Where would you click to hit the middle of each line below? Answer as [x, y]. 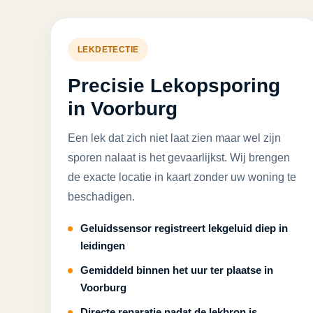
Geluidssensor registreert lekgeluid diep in [184, 228]
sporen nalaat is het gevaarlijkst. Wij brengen [179, 158]
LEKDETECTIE [108, 50]
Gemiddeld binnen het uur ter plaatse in [177, 270]
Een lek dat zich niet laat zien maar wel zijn [174, 138]
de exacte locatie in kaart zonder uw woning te [182, 177]
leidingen [103, 246]
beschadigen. [101, 197]
